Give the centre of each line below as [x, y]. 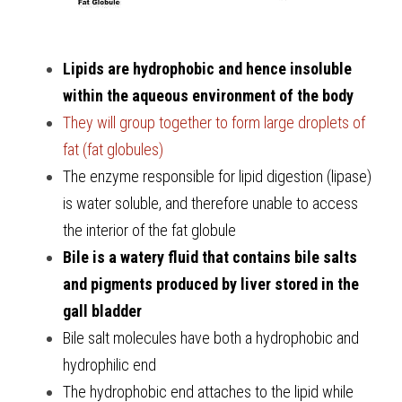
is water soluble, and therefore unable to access [210, 203]
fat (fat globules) [113, 149]
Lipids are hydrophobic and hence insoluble [207, 68]
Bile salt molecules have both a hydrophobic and [211, 337]
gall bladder [104, 310]
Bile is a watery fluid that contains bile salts [210, 257]
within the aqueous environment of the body [208, 95]
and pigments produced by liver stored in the [211, 284]
